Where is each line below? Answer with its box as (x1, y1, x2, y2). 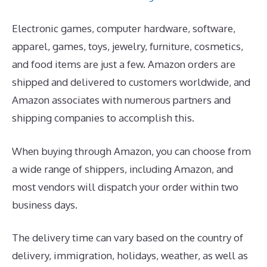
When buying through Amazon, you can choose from (12, 144, 251, 157)
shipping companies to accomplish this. (12, 111, 194, 124)
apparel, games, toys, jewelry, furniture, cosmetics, (12, 40, 243, 52)
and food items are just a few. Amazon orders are (12, 58, 235, 70)
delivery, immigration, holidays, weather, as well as (12, 249, 248, 262)
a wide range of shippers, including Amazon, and (12, 162, 233, 175)
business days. (12, 198, 77, 211)
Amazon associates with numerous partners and (12, 94, 231, 106)
